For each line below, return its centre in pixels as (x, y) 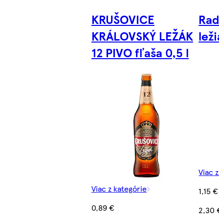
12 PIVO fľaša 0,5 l (140, 52)
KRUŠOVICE (123, 19)
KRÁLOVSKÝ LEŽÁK (142, 35)
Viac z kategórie (119, 188)
